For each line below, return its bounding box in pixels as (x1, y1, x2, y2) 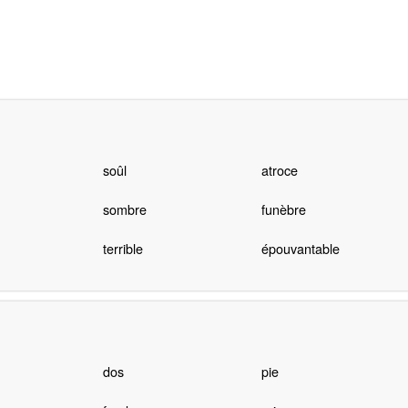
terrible (102, 239, 143, 259)
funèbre (260, 199, 306, 219)
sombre (102, 199, 147, 219)
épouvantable (260, 239, 340, 259)
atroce (260, 160, 298, 180)
